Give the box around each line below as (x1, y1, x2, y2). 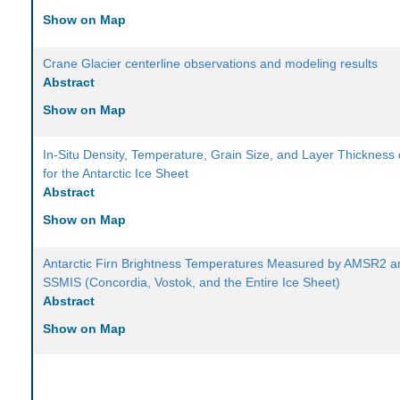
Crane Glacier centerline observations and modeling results (43, 56, 379, 71)
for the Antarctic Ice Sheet (43, 166, 189, 181)
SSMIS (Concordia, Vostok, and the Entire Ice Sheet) (43, 275, 341, 290)
